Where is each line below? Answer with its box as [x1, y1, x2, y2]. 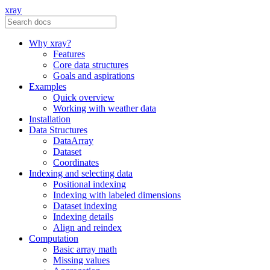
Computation [29, 233, 78, 243]
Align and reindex [53, 222, 122, 233]
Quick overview [53, 92, 115, 102]
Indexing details [53, 212, 113, 222]
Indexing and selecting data [29, 168, 133, 178]
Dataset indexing [53, 201, 117, 211]
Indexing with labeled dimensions [53, 190, 181, 200]
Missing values [53, 255, 110, 265]
